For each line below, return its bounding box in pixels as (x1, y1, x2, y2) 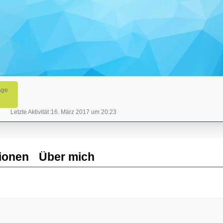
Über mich (39, 150, 95, 163)
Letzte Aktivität (10, 109, 49, 115)
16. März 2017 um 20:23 (51, 109, 116, 115)
